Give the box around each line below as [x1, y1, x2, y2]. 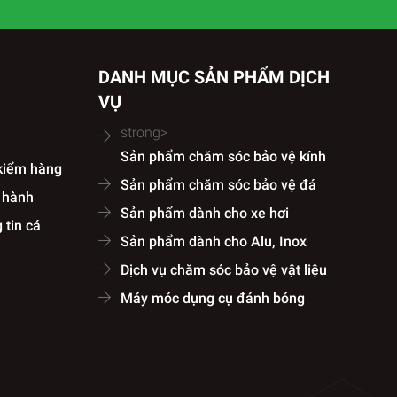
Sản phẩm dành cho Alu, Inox [121, 233, 307, 250]
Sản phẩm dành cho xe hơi [121, 205, 289, 222]
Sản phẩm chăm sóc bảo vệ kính [121, 148, 326, 165]
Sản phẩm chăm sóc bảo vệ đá [121, 176, 316, 193]
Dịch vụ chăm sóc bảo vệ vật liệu [121, 261, 327, 278]
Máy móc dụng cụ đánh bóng [121, 290, 305, 307]
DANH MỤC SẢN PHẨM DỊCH [98, 66, 330, 88]
